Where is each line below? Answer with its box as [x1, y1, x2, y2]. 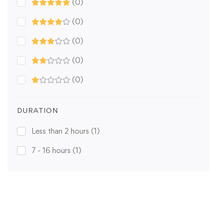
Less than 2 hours [31, 126, 91, 136]
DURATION [17, 106, 58, 115]
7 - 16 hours [31, 146, 73, 155]
